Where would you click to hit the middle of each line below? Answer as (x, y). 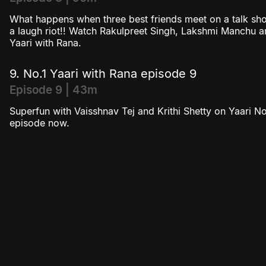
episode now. (39, 123)
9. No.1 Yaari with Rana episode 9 (103, 74)
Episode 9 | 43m (53, 90)
